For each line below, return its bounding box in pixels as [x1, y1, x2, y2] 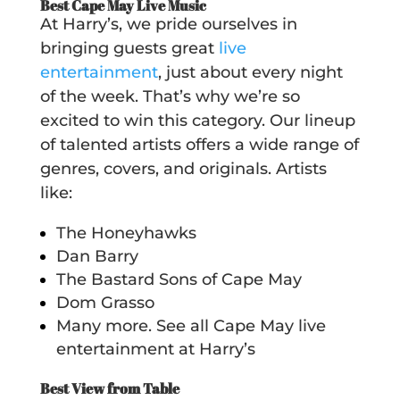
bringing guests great [39, 37, 219, 58]
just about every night [165, 62, 343, 82]
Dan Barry [55, 246, 143, 266]
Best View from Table [39, 378, 182, 398]
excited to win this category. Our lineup [39, 110, 355, 130]
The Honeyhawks [55, 222, 201, 243]
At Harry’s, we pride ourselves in [39, 13, 297, 34]
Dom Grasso [55, 292, 159, 312]
